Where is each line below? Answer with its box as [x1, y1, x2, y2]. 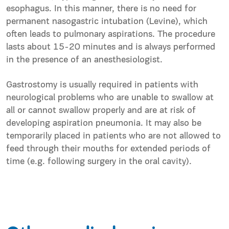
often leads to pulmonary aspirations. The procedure [6, 30, 215, 40]
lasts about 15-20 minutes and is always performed [6, 42, 215, 53]
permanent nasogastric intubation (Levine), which [6, 17, 208, 27]
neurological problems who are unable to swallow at [6, 93, 214, 103]
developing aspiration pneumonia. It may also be [6, 119, 201, 129]
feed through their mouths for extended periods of [6, 144, 211, 154]
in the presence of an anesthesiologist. [6, 55, 163, 65]
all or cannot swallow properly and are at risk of [6, 106, 196, 116]
